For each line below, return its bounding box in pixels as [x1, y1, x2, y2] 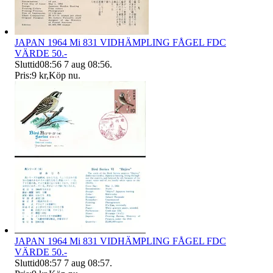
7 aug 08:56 [64, 59, 110, 70]
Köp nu [49, 70, 78, 81]
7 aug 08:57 [64, 258, 110, 269]
